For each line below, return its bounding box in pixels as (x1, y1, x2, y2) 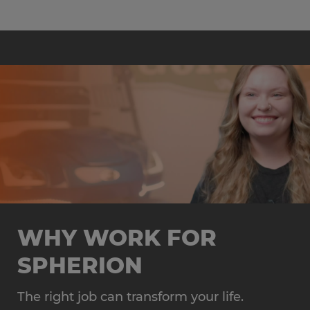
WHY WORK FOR (17, 224, 217, 251)
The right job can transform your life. (17, 289, 244, 304)
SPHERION (17, 252, 143, 279)
